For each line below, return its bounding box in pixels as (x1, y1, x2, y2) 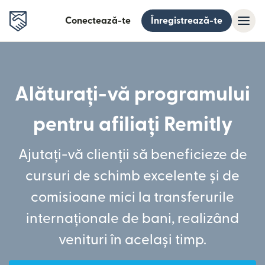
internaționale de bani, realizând (26, 212, 239, 226)
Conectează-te (65, 16, 131, 25)
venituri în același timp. (59, 233, 206, 247)
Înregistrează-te (151, 16, 222, 25)
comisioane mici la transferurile (31, 190, 234, 205)
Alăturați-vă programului (15, 85, 250, 104)
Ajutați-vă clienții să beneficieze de (18, 148, 247, 162)
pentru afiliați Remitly (33, 115, 232, 134)
